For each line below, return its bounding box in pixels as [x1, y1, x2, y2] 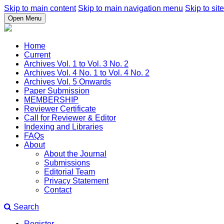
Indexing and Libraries [24, 122, 103, 131]
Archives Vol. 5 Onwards [24, 77, 111, 86]
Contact [44, 185, 71, 194]
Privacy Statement [44, 176, 108, 185]
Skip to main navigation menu [78, 4, 183, 12]
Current [24, 50, 50, 59]
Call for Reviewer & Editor [24, 113, 116, 122]
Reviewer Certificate [24, 104, 96, 113]
